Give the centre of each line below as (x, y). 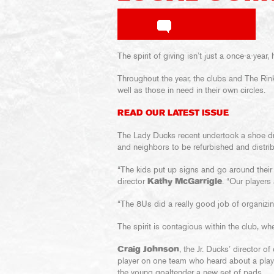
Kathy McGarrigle (185, 182)
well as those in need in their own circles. (191, 91)
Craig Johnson (148, 250)
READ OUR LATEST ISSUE (173, 113)
